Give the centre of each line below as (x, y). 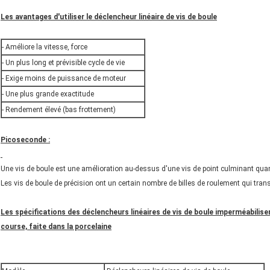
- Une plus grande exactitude (48, 94)
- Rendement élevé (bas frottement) (59, 109)
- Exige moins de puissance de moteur (64, 78)
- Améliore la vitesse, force (45, 47)
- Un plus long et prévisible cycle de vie (63, 62)
